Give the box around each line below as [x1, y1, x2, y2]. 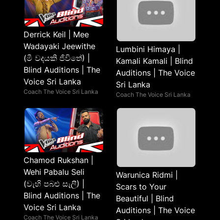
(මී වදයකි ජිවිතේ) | [24, 53, 90, 63]
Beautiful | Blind [116, 193, 174, 203]
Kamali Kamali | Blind [116, 56, 193, 66]
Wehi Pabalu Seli [24, 167, 84, 177]
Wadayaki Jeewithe [24, 41, 95, 51]
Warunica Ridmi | [116, 170, 178, 180]
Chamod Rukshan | [24, 155, 93, 165]
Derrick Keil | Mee [24, 29, 89, 39]
